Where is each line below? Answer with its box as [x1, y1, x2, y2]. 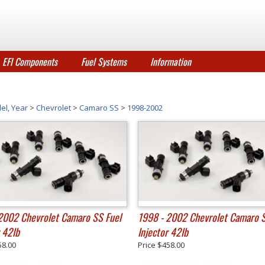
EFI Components [2, 54, 57, 69]
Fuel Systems [81, 54, 127, 69]
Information [150, 54, 191, 69]
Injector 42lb [138, 224, 188, 240]
